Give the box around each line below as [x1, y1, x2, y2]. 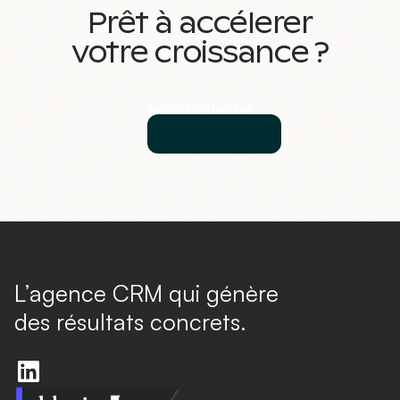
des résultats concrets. [14, 306, 246, 336]
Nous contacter [147, 99, 253, 118]
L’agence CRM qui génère [14, 278, 279, 307]
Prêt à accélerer [87, 4, 312, 41]
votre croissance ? [71, 34, 329, 71]
